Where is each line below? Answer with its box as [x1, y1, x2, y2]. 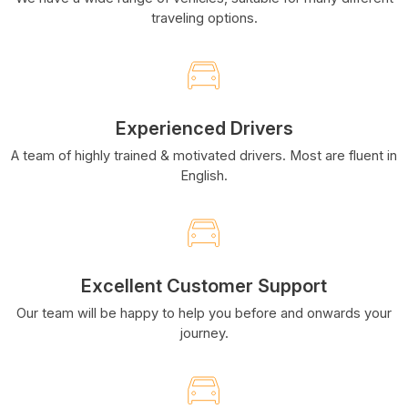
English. [180, 167, 228, 184]
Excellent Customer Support [81, 274, 327, 297]
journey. [179, 324, 229, 342]
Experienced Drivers [115, 117, 293, 139]
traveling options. [150, 9, 258, 26]
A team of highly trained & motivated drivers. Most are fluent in [11, 147, 397, 164]
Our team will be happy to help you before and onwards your [16, 304, 392, 321]
